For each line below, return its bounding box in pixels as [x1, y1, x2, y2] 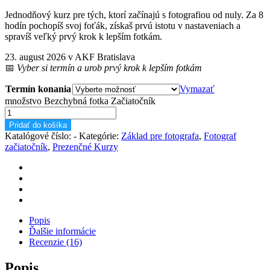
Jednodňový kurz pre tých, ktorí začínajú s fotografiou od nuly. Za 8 [5, 9, 263, 20]
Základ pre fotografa [121, 130, 199, 141]
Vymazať [180, 83, 215, 94]
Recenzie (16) [29, 236, 82, 247]
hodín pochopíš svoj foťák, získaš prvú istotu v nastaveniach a [5, 20, 240, 31]
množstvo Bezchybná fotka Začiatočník [5, 95, 155, 106]
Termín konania [5, 83, 71, 94]
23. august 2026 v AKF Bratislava [5, 51, 135, 62]
